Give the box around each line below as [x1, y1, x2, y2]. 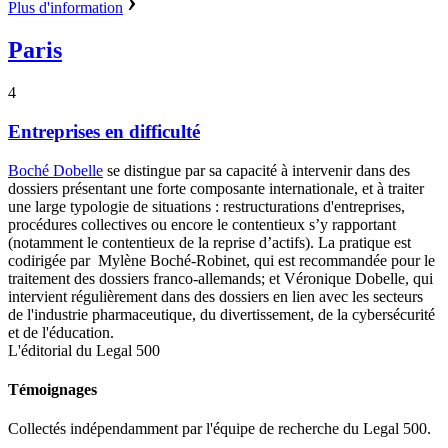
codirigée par [8, 251, 94, 269]
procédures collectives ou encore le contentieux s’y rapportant [8, 215, 396, 233]
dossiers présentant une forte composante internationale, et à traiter [8, 179, 424, 197]
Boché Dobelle [8, 161, 103, 179]
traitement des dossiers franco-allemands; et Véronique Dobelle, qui [8, 269, 433, 287]
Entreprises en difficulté [8, 120, 200, 142]
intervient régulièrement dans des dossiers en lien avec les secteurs [8, 287, 423, 305]
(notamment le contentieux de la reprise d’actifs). [8, 233, 318, 251]
